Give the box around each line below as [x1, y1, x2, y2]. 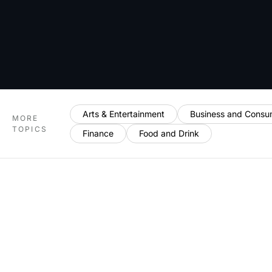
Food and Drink [138, 128, 199, 138]
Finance [82, 128, 114, 138]
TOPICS [12, 124, 47, 134]
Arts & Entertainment [82, 109, 165, 119]
